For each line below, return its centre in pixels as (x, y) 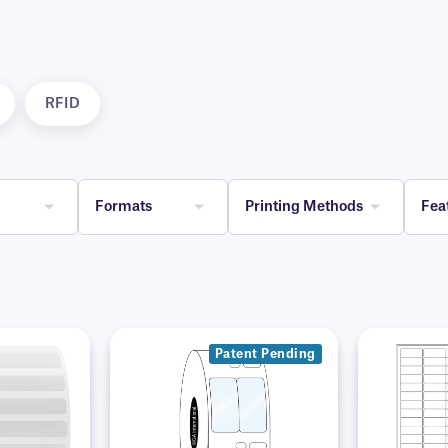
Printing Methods (304, 206)
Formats (123, 206)
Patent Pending (265, 354)
